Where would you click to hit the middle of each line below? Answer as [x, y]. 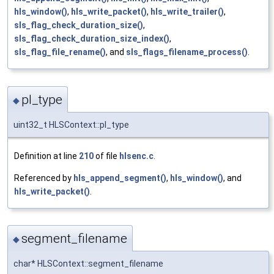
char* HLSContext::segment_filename [88, 264]
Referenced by [44, 178]
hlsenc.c [136, 156]
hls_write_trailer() [187, 12]
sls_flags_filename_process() [187, 52]
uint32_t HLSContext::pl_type [71, 124]
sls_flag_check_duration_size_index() [92, 39]
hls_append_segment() [120, 178]
